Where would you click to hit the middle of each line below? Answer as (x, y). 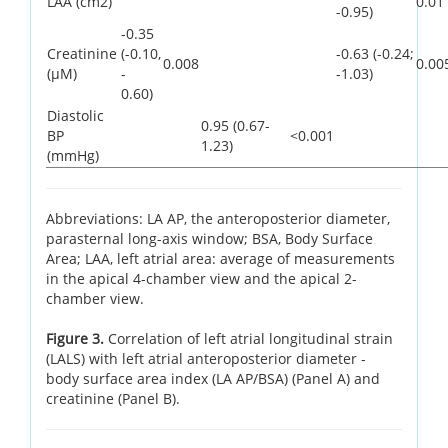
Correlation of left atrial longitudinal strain (250, 338)
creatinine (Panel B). (113, 398)
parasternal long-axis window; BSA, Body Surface (209, 238)
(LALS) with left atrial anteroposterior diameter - (206, 358)
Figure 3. (77, 338)
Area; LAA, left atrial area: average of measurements (220, 258)
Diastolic (75, 115)
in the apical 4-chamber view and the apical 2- (201, 278)
